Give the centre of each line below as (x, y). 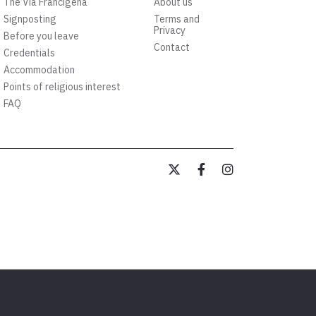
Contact (172, 48)
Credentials (29, 53)
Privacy (170, 31)
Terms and (177, 19)
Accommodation (39, 70)
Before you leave (41, 36)
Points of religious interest (62, 87)
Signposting (30, 19)
